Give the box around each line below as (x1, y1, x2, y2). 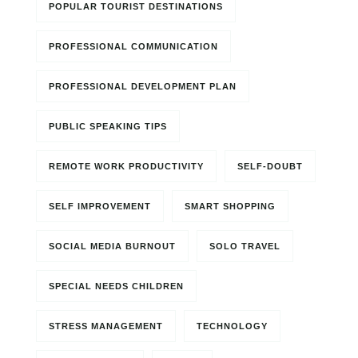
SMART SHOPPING (185, 201, 276, 211)
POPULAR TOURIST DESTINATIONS (49, 2, 223, 11)
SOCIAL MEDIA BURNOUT (49, 241, 176, 251)
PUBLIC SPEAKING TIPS (49, 121, 167, 131)
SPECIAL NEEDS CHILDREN (49, 281, 184, 291)
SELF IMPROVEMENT (49, 201, 151, 211)
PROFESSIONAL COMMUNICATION (49, 42, 218, 51)
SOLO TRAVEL (209, 241, 280, 251)
